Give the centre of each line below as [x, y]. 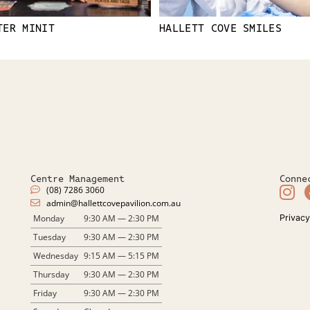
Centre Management [77, 178]
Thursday [51, 274]
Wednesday [56, 255]
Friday [45, 293]
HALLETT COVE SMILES [221, 28]
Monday [49, 218]
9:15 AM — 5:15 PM [121, 255]
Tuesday [49, 237]
